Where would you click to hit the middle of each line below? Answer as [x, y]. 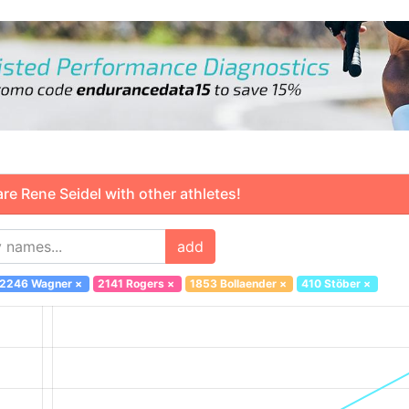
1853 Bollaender [233, 284]
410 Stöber [331, 284]
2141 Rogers [131, 284]
